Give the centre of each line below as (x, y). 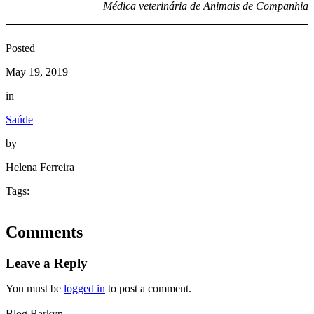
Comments (44, 232)
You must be (35, 288)
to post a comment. (148, 288)
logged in (84, 288)
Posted (20, 48)
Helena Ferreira (40, 167)
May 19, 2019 (37, 71)
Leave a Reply (47, 263)
